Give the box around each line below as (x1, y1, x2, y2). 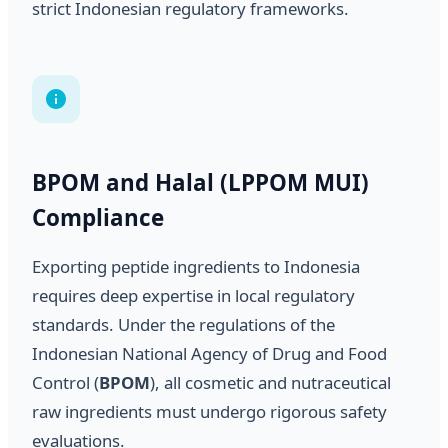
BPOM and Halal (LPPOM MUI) (32, 167, 369, 199)
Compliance (32, 202, 164, 234)
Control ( (32, 370, 99, 394)
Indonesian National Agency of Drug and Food (32, 341, 387, 365)
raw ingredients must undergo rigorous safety (32, 399, 387, 423)
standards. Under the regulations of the (32, 312, 335, 336)
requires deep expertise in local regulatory (32, 283, 355, 307)
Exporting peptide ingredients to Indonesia (32, 254, 360, 278)
